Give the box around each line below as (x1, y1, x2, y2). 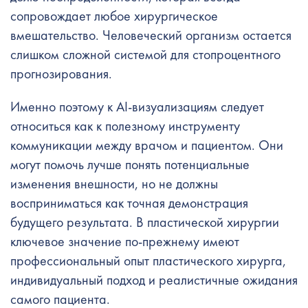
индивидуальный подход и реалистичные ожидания (10, 271, 298, 289)
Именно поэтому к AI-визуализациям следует (10, 98, 264, 116)
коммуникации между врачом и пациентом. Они (10, 136, 283, 155)
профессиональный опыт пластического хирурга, (10, 252, 286, 270)
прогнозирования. (10, 65, 112, 83)
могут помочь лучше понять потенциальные (10, 155, 250, 174)
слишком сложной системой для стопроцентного (10, 45, 280, 64)
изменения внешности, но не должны (10, 175, 218, 193)
